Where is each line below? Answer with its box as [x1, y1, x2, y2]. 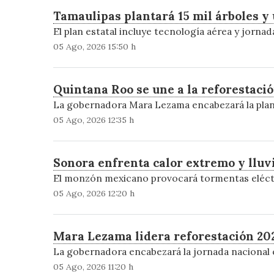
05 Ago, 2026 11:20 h [53, 261, 133, 273]
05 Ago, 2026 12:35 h [53, 114, 134, 126]
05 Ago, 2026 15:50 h [53, 41, 136, 53]
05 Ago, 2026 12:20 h [53, 188, 135, 199]
